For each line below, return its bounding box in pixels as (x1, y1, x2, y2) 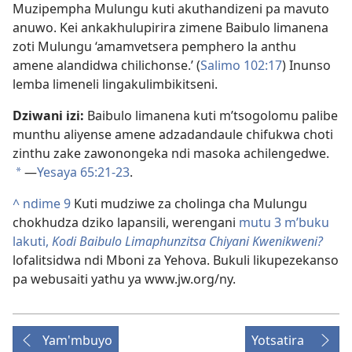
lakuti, (13, 233, 52, 251)
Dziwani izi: (13, 107, 87, 125)
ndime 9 (23, 195, 71, 213)
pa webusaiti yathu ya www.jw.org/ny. (13, 270, 236, 288)
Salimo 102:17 (200, 57, 282, 75)
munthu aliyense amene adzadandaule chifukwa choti (13, 126, 333, 144)
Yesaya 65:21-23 (37, 163, 130, 181)
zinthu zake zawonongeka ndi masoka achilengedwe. (13, 145, 329, 163)
